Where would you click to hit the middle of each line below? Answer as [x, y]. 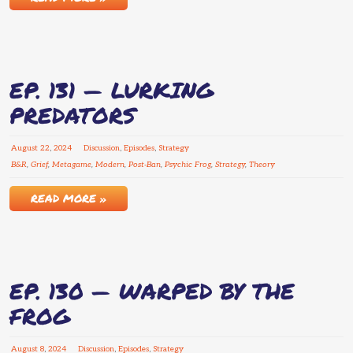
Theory [262, 165]
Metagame [72, 165]
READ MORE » [69, 198]
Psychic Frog [188, 165]
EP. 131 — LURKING [111, 90]
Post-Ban [145, 165]
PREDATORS [72, 115]
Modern [110, 165]
